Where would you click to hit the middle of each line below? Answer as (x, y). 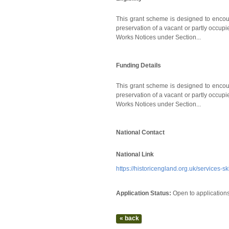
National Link (135, 154)
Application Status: (144, 193)
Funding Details (139, 65)
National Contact (140, 132)
